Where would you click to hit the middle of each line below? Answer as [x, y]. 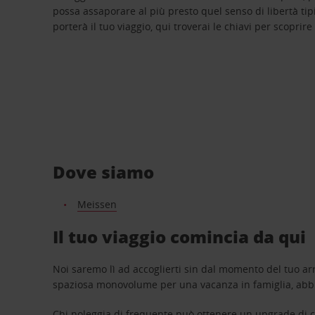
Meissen [97, 204]
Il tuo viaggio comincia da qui [180, 236]
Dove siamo [104, 172]
